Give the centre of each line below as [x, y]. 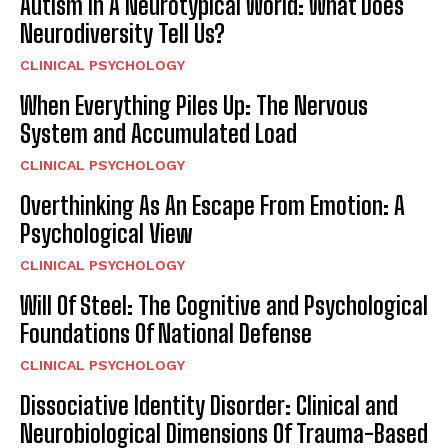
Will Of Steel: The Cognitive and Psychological [224, 306]
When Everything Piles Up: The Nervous [194, 106]
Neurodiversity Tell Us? [122, 34]
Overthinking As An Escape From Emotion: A [212, 206]
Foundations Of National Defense [166, 334]
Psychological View [106, 234]
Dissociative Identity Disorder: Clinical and [209, 406]
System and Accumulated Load [158, 134]
